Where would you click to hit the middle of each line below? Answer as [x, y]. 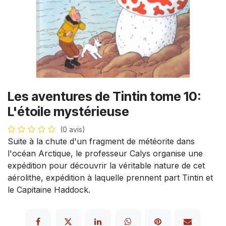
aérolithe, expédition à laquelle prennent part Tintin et [110, 177]
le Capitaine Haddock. [49, 189]
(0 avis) [73, 129]
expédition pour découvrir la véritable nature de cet [106, 165]
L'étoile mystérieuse [68, 111]
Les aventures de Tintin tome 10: [104, 96]
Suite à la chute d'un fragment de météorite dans [101, 141]
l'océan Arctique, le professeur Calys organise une [105, 153]
